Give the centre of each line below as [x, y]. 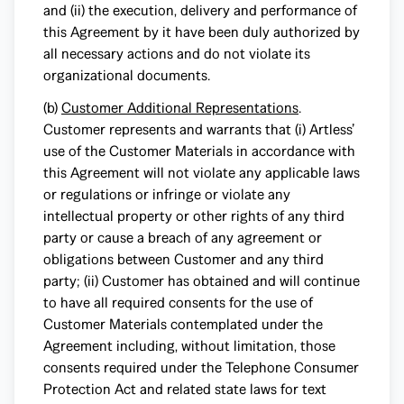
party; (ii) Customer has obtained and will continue [202, 281]
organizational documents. [127, 75]
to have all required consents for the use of [178, 303]
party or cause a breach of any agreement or [183, 238]
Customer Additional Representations [180, 108]
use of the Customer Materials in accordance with [199, 151]
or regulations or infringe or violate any [167, 194]
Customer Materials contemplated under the [183, 324]
